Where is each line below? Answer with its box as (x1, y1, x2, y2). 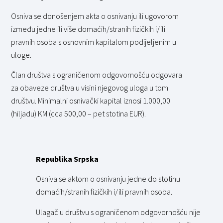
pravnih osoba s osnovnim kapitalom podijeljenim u (11, 36, 177, 47)
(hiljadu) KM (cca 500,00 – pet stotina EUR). (11, 109, 146, 119)
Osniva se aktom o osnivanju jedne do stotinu (36, 174, 181, 184)
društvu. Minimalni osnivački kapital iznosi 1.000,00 (11, 96, 171, 106)
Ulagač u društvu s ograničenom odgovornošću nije (36, 207, 201, 217)
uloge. (11, 49, 32, 60)
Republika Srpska (36, 153, 99, 164)
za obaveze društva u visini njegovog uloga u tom (11, 83, 169, 93)
